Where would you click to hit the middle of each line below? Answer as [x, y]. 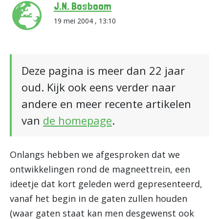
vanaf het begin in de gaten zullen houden [99, 198]
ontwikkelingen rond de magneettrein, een [100, 169]
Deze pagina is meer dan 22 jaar [103, 70]
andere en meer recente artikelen [106, 104]
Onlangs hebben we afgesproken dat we [95, 154]
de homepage [77, 120]
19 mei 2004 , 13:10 [85, 21]
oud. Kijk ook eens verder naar [99, 87]
